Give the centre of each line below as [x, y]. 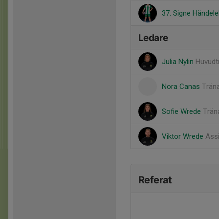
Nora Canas [182, 87]
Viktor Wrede [184, 136]
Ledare [153, 38]
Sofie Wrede [182, 111]
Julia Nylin [179, 62]
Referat [155, 180]
